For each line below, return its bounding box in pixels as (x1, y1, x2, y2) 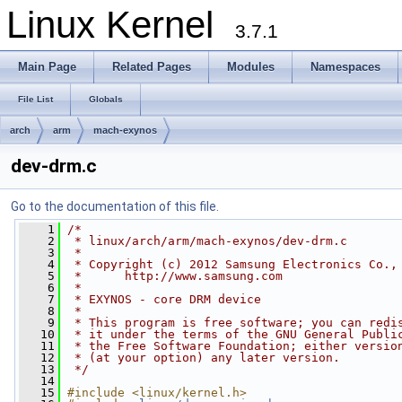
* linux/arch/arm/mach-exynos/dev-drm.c (67, 234, 347, 248)
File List (18, 94, 53, 104)
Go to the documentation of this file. (11, 199, 219, 214)
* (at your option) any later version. (67, 351, 340, 364)
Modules (227, 60, 275, 74)
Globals (89, 94, 123, 104)
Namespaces (310, 60, 380, 74)
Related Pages (112, 60, 191, 74)
